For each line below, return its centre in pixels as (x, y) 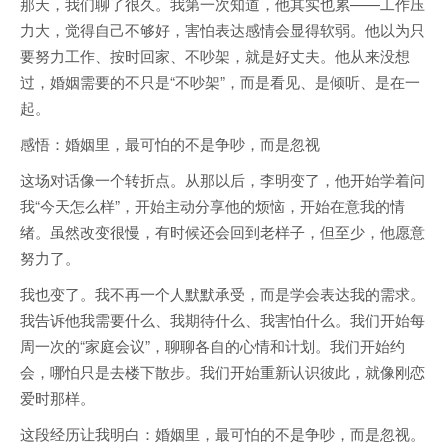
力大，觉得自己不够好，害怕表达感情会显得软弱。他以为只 (222, 30)
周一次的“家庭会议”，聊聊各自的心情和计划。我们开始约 (212, 346)
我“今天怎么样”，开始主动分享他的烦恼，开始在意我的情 (212, 206)
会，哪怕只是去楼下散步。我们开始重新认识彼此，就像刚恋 (222, 372)
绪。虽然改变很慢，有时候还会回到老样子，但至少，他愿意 (222, 232)
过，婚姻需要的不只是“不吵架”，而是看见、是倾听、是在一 (220, 82)
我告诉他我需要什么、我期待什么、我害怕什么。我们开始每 (222, 320)
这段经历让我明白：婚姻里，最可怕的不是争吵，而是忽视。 (222, 434)
